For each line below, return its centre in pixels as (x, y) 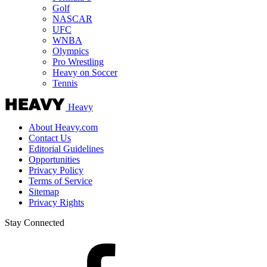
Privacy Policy (56, 170)
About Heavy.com (63, 128)
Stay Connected (35, 223)
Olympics (71, 51)
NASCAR (72, 19)
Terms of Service (60, 181)
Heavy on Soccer (85, 73)
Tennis (65, 83)
